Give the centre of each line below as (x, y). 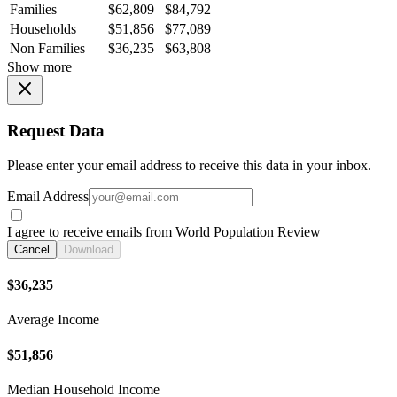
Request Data (56, 131)
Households (43, 29)
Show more (39, 67)
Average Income (53, 320)
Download (89, 249)
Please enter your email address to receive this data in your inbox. (189, 165)
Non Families (47, 49)
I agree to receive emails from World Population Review (164, 231)
